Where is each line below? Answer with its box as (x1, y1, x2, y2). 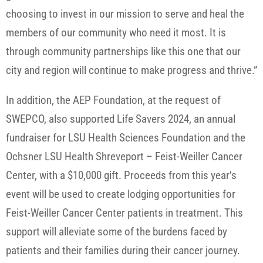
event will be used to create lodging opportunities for (6, 187, 235, 201)
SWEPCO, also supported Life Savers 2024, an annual (6, 112, 235, 126)
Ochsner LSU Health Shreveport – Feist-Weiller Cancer (6, 150, 242, 164)
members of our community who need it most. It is (6, 26, 226, 40)
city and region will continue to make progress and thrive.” (6, 63, 257, 77)
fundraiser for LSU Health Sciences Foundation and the (6, 131, 245, 145)
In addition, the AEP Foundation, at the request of (6, 93, 221, 107)
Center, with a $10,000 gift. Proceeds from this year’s (6, 168, 237, 183)
